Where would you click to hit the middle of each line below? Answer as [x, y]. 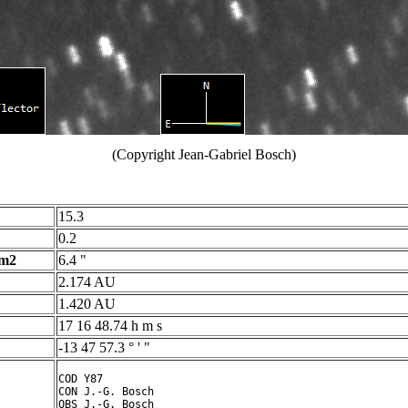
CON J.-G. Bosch [106, 392]
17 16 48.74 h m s [110, 326]
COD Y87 [81, 379]
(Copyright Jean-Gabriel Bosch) [204, 154]
